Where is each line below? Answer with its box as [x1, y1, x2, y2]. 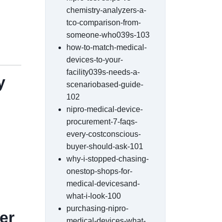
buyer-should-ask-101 [66, 142, 143, 151]
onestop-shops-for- [66, 167, 132, 175]
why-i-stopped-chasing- [66, 155, 149, 163]
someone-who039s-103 [66, 31, 150, 39]
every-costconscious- [66, 130, 141, 138]
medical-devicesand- [66, 179, 140, 188]
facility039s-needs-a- [66, 68, 140, 76]
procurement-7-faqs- [66, 117, 137, 126]
